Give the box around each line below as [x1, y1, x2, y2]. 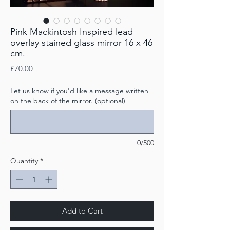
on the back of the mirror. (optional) [10, 95, 125, 105]
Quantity [10, 156, 38, 165]
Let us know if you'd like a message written [10, 86, 148, 95]
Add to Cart [62, 205, 103, 216]
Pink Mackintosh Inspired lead [10, 26, 133, 37]
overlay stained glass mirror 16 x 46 [10, 36, 152, 48]
